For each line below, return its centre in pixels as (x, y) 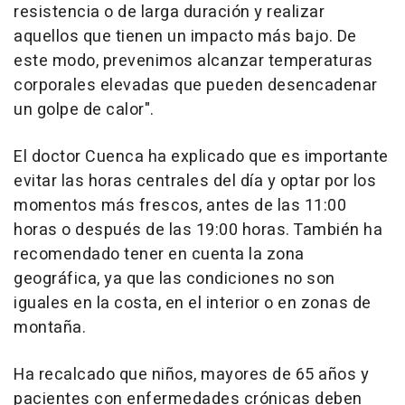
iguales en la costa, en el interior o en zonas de (193, 303)
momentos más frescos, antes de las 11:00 (180, 205)
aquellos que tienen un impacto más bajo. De (185, 36)
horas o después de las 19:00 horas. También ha (198, 230)
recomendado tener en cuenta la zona (159, 254)
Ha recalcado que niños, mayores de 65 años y (191, 374)
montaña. (50, 327)
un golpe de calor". (84, 109)
